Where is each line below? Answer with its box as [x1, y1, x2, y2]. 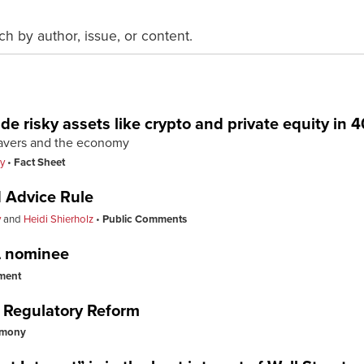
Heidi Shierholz [24, 212, 93, 226]
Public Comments [102, 212, 187, 226]
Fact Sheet [14, 156, 65, 170]
